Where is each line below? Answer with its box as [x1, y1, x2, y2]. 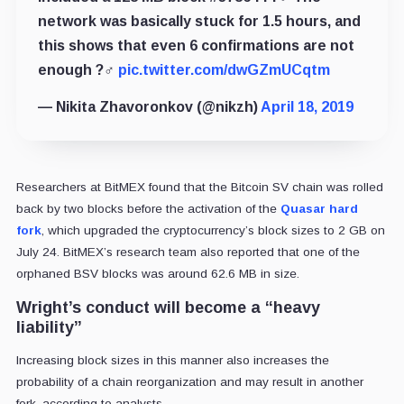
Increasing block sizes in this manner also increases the [15, 353, 329, 367]
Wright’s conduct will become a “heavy [15, 298, 320, 317]
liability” [15, 317, 82, 336]
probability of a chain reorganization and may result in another [15, 374, 363, 389]
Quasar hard [280, 201, 358, 216]
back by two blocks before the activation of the [15, 201, 280, 216]
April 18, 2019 [260, 98, 353, 115]
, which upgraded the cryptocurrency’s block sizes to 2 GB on [41, 223, 385, 237]
